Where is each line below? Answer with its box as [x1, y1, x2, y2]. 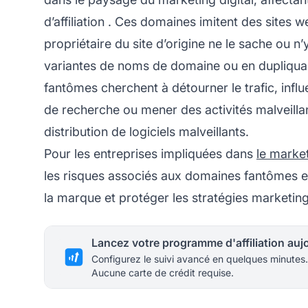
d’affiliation [44, 14, 104, 29]
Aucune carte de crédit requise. [91, 266, 234, 278]
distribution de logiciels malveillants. [44, 124, 249, 139]
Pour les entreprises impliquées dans [44, 146, 256, 161]
